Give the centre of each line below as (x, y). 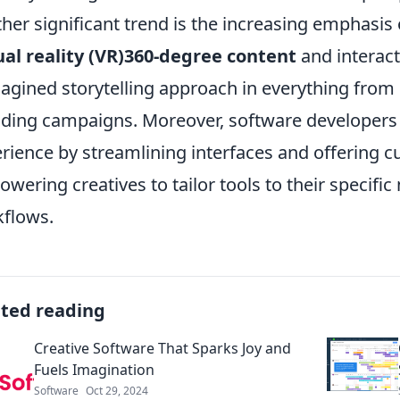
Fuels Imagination (94, 369)
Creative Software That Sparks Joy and (162, 348)
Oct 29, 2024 (117, 390)
